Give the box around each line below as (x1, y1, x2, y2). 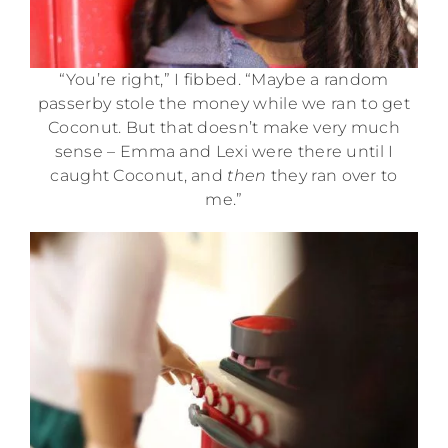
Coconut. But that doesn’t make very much (48, 117, 400, 137)
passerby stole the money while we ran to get (37, 93, 411, 113)
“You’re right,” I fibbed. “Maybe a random (59, 69, 389, 89)
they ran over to (266, 165, 398, 185)
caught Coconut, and (50, 165, 228, 185)
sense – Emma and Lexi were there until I (54, 141, 394, 161)
